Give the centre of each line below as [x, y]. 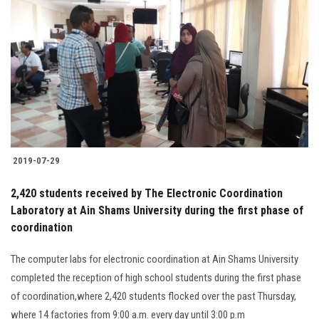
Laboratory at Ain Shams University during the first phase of [157, 210]
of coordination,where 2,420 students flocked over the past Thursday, [153, 296]
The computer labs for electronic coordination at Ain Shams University [155, 259]
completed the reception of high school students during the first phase [156, 277]
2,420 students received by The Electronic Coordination [147, 193]
